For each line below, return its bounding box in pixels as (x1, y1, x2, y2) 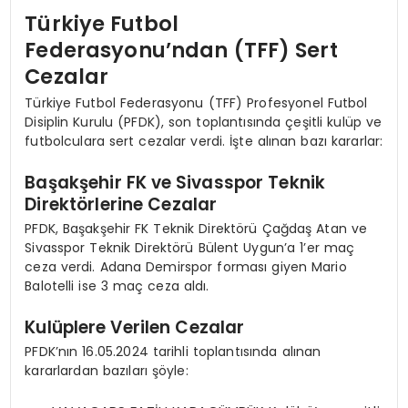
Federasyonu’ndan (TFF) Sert (25, 35, 338, 65)
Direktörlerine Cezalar (25, 191, 218, 217)
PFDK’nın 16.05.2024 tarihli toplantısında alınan (25, 342, 321, 362)
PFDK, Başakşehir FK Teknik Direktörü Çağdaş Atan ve (25, 219, 368, 239)
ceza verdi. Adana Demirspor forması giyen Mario (25, 258, 347, 277)
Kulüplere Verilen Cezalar (25, 314, 245, 340)
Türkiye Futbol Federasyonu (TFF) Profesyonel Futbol (25, 94, 368, 113)
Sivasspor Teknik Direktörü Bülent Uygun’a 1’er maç (25, 239, 355, 258)
